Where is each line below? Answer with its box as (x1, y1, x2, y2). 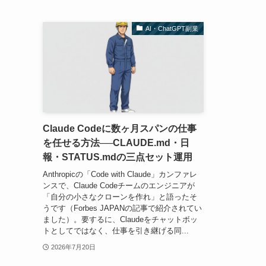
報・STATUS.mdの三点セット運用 (43, 152, 192, 163)
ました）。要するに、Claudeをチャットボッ (43, 214, 198, 224)
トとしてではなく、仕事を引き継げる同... (43, 226, 189, 235)
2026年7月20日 (50, 243, 96, 251)
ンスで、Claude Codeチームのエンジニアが (43, 180, 195, 190)
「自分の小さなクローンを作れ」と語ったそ (43, 192, 197, 201)
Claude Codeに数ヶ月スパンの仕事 (43, 123, 197, 134)
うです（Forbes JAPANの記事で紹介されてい (43, 203, 202, 213)
